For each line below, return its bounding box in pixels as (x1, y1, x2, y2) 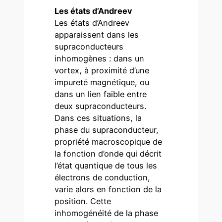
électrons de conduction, (55, 172, 151, 183)
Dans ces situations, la (55, 113, 142, 123)
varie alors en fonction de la (55, 184, 162, 195)
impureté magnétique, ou (55, 77, 150, 88)
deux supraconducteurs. (55, 101, 147, 111)
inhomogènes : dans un (55, 54, 145, 64)
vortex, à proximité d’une (55, 65, 150, 76)
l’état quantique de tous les (55, 161, 158, 171)
